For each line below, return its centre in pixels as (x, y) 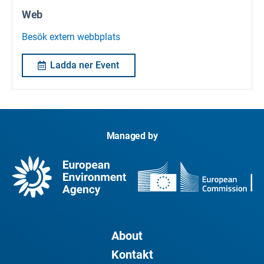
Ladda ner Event (85, 65)
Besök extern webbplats (71, 37)
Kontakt (132, 255)
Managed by (132, 136)
